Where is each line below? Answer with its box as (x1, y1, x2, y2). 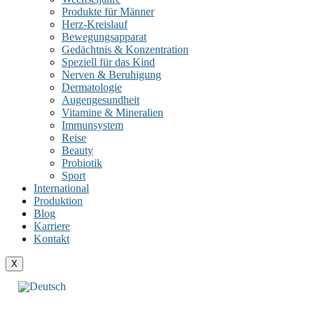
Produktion (34, 195, 83, 207)
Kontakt (34, 233, 69, 245)
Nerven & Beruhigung (62, 69, 161, 81)
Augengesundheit (62, 94, 139, 106)
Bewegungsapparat (62, 31, 146, 43)
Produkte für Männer (62, 6, 154, 18)
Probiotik (62, 157, 102, 169)
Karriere (34, 220, 70, 232)
